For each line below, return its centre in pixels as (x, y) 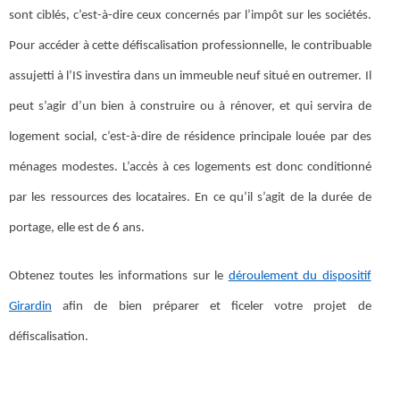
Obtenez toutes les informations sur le (119, 276)
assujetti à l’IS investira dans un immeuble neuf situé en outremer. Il (190, 76)
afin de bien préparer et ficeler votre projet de (212, 306)
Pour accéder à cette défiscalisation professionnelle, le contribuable (190, 46)
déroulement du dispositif (300, 276)
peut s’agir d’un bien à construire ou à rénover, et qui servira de (190, 106)
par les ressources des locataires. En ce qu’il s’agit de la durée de (190, 197)
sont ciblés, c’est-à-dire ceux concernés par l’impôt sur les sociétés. (190, 15)
